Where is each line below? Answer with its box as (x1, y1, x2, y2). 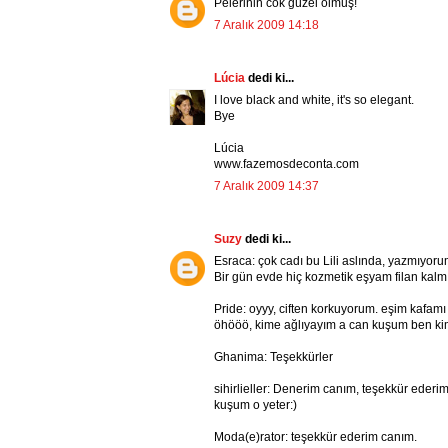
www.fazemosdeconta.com (214, 157, 359, 172)
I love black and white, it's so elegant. (214, 93, 414, 108)
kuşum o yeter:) (214, 398, 297, 413)
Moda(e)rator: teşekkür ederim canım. (214, 430, 417, 445)
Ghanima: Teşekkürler (214, 350, 333, 365)
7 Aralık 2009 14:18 (214, 18, 319, 33)
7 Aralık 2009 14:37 (214, 179, 319, 194)
